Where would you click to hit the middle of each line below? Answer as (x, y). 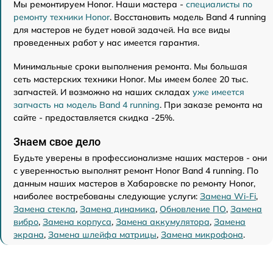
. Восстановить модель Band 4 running (188, 17)
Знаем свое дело (57, 142)
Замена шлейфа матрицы (102, 235)
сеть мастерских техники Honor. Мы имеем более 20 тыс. (131, 79)
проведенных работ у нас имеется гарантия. (106, 43)
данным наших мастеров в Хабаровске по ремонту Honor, (134, 183)
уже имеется (218, 92)
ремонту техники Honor (62, 17)
